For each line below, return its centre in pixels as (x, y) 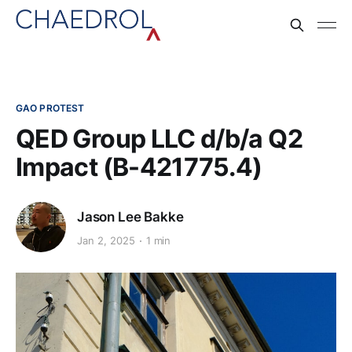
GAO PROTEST (50, 108)
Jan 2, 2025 (106, 241)
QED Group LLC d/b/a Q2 (159, 139)
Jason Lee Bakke (130, 216)
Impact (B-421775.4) (139, 167)
